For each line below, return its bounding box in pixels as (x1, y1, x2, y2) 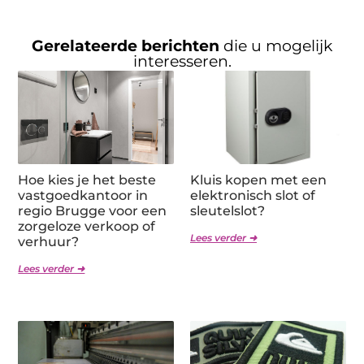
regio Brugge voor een (18, 202, 167, 219)
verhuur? (18, 233, 80, 249)
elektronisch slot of (190, 187, 315, 203)
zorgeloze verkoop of (18, 218, 156, 234)
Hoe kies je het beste (18, 171, 157, 188)
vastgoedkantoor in (18, 187, 149, 203)
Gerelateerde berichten (32, 37, 223, 55)
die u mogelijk (223, 37, 332, 55)
